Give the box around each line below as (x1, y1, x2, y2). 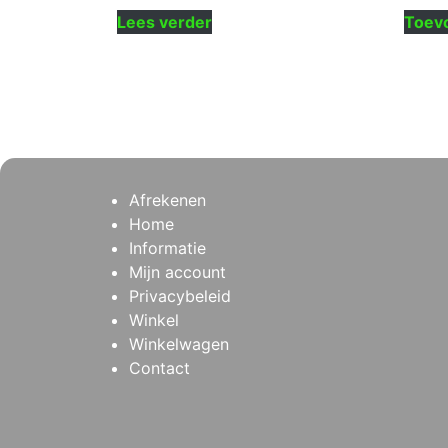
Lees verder (117, 12, 212, 33)
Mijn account (129, 262, 226, 283)
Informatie (129, 238, 206, 259)
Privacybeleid (129, 286, 231, 307)
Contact (129, 358, 190, 379)
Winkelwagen (129, 334, 229, 355)
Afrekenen (129, 190, 206, 211)
